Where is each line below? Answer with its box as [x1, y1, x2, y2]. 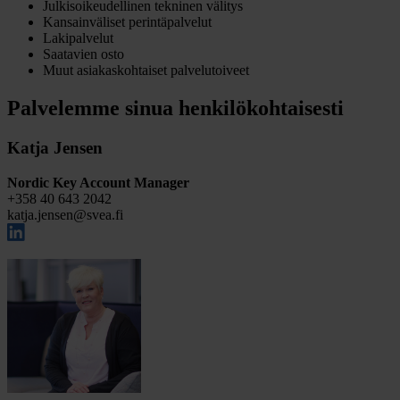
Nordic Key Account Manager [7, 174, 193, 190]
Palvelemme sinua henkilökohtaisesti [7, 96, 344, 121]
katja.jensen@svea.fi [7, 206, 123, 222]
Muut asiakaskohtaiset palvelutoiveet [43, 62, 249, 79]
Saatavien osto [43, 46, 124, 62]
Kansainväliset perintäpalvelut [43, 14, 212, 30]
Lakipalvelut [43, 30, 113, 46]
